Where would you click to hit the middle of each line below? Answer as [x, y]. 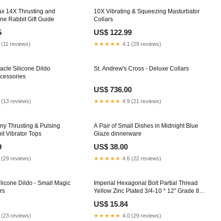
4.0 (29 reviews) [141, 215]
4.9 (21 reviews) [141, 101]
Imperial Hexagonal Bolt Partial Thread [146, 183]
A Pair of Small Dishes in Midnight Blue [146, 126]
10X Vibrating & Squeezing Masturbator [147, 11]
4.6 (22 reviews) [141, 158]
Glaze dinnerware [118, 133]
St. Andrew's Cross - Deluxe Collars [141, 68]
